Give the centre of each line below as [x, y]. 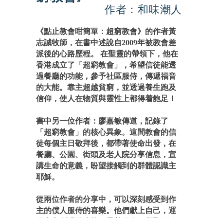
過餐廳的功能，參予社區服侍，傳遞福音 [106, 76]
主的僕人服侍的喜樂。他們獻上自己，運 [106, 210]
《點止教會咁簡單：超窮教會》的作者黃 [106, 31]
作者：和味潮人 [143, 9]
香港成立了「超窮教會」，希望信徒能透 [106, 65]
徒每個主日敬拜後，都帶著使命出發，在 [106, 143]
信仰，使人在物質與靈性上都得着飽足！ [106, 99]
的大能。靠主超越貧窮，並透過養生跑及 [106, 87]
